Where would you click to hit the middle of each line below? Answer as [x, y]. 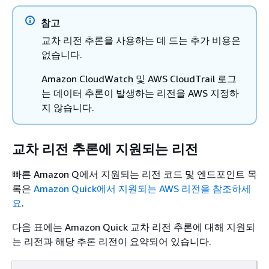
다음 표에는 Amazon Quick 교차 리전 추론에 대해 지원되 [134, 227]
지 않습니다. [68, 107]
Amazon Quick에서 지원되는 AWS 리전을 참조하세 [142, 188]
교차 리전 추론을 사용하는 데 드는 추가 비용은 [141, 40]
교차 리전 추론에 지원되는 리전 [105, 149]
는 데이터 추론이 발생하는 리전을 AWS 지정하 [140, 93]
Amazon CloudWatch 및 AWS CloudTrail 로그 [139, 78]
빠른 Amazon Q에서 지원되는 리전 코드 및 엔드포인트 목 [134, 174]
